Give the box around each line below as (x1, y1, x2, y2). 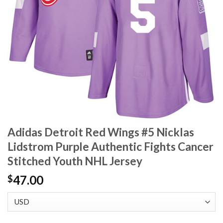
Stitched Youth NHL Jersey (7, 154, 142, 168)
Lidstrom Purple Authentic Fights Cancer (7, 140, 214, 154)
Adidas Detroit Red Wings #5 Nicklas (7, 125, 194, 139)
